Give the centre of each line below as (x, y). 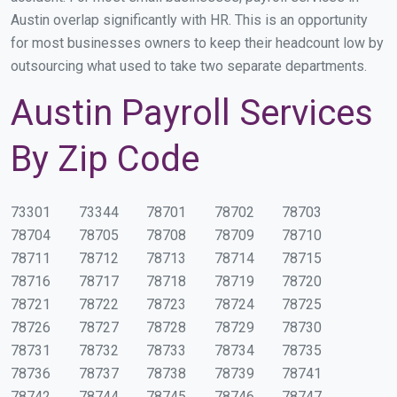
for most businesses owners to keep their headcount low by (197, 43)
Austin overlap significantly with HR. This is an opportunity (189, 19)
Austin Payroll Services (192, 113)
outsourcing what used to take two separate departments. (189, 66)
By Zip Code (105, 159)
